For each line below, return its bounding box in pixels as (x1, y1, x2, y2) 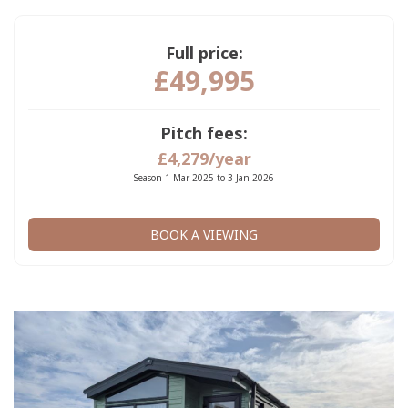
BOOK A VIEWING (150, 225, 258, 243)
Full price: (165, 41, 243, 64)
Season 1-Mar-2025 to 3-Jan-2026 (134, 170, 274, 184)
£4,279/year (157, 147, 251, 169)
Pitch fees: (160, 121, 248, 144)
